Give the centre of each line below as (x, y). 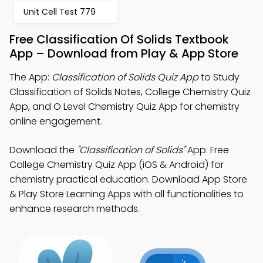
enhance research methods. (75, 209)
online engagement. (56, 121)
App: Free (207, 150)
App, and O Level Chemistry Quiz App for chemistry (124, 107)
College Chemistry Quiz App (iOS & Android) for (117, 165)
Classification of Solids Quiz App (125, 77)
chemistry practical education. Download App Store (128, 179)
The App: (31, 77)
